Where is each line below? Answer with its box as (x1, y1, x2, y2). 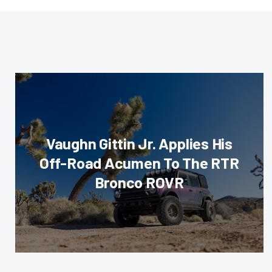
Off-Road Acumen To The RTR (39, 154, 239, 172)
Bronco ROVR (94, 173, 185, 191)
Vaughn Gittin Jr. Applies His (46, 134, 233, 152)
